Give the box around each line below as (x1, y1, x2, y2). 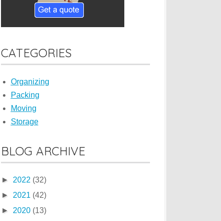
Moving (10, 104, 37, 112)
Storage (10, 117, 38, 126)
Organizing (10, 77, 49, 86)
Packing (10, 91, 39, 99)
